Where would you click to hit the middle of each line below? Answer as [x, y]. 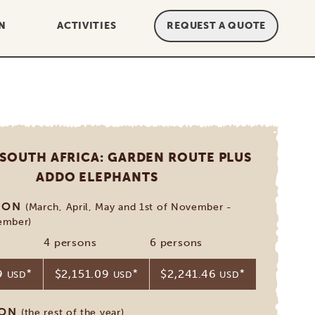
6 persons [176, 243]
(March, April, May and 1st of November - [128, 207]
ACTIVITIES [87, 26]
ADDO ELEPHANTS [97, 177]
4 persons [70, 243]
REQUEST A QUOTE [216, 26]
